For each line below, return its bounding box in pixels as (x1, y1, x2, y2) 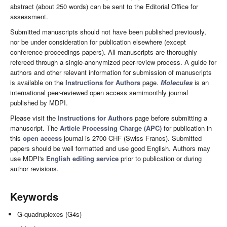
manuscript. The (10, 123, 60, 133)
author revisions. (10, 163, 59, 173)
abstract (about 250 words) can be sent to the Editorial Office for (10, 1, 198, 11)
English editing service (46, 153, 119, 163)
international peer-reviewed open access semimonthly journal (10, 87, 188, 97)
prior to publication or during (119, 153, 202, 163)
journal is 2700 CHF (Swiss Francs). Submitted (62, 133, 202, 143)
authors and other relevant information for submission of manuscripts (10, 67, 212, 77)
